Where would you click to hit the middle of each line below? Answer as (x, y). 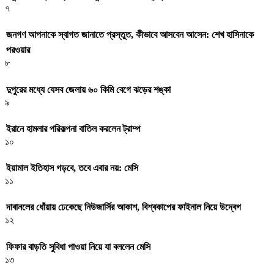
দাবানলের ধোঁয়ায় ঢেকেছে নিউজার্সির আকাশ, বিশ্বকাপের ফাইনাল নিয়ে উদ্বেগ (124, 207)
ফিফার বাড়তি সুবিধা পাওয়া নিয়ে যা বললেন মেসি (78, 246)
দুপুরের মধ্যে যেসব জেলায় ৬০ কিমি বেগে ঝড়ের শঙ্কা (88, 89)
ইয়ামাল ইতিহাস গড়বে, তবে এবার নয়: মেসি (72, 168)
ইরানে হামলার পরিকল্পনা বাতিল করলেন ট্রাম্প (73, 128)
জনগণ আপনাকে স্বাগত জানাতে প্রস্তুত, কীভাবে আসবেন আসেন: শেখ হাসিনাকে (130, 35)
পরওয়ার (18, 50)
